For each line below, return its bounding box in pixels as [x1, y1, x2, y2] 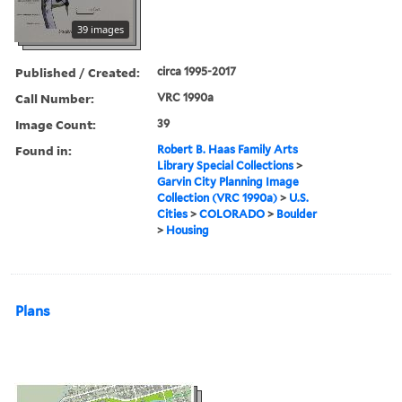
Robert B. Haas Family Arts [157, 142, 299, 156]
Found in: [15, 141, 72, 159]
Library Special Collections [157, 158, 294, 172]
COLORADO [199, 206, 266, 221]
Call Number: [15, 89, 94, 107]
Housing [166, 223, 210, 237]
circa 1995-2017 [157, 64, 237, 78]
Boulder [276, 206, 318, 221]
